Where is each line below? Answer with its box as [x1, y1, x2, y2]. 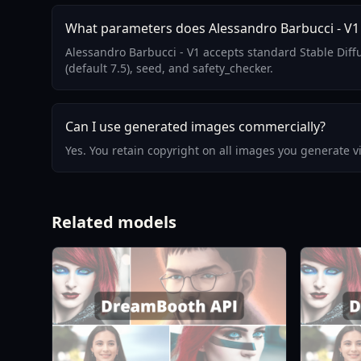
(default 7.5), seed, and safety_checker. [65, 60, 273, 77]
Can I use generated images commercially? [65, 118, 326, 136]
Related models [52, 211, 176, 234]
